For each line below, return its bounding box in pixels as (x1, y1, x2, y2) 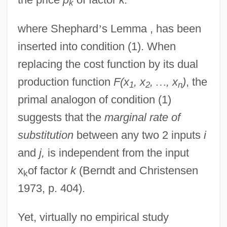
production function (17, 75, 113, 88)
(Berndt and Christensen (75, 164, 198, 177)
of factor (27, 164, 70, 177)
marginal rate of (104, 110, 180, 124)
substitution (17, 128, 73, 141)
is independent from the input (44, 146, 189, 159)
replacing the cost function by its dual (17, 57, 198, 70)
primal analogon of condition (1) (17, 93, 171, 106)
